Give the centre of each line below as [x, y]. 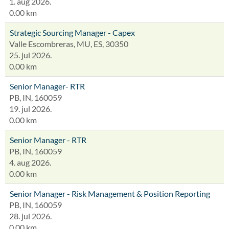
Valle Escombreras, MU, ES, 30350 [69, 44]
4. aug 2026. [30, 162]
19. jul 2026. [30, 109]
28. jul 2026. [30, 216]
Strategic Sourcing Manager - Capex [72, 32]
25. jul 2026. [30, 55]
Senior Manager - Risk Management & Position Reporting [110, 193]
